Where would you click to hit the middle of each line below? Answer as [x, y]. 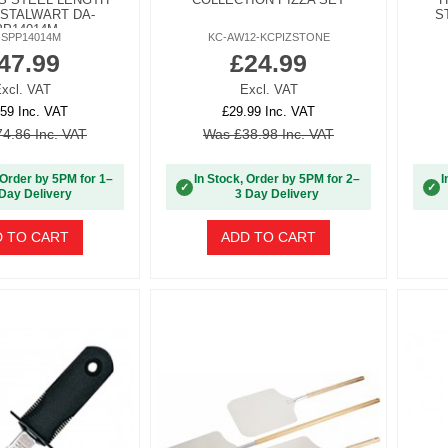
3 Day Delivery [277, 194]
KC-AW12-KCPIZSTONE [268, 37]
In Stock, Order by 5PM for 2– [277, 179]
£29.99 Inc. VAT [268, 111]
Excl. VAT [268, 89]
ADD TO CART [268, 237]
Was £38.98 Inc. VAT [268, 133]
